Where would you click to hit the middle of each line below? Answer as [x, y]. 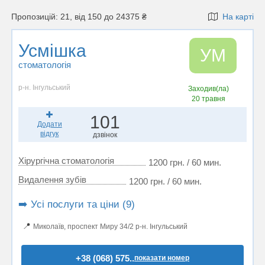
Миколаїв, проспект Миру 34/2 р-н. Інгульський [110, 227]
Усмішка [52, 51]
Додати [49, 124]
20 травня [209, 99]
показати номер [162, 258]
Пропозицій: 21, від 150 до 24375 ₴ [79, 17]
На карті [236, 17]
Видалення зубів [52, 180]
